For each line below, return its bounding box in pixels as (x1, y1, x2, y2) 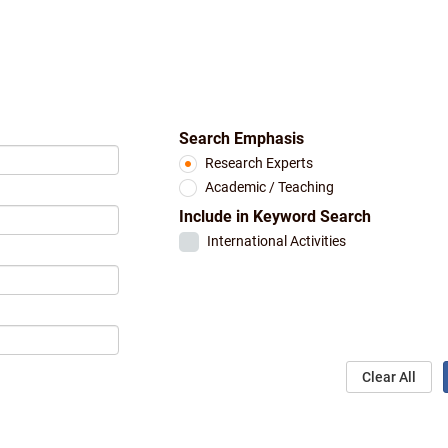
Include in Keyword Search (179, 207, 372, 227)
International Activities (207, 233, 347, 251)
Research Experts (205, 155, 314, 173)
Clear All (362, 369, 417, 386)
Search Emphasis (179, 129, 305, 149)
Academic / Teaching (205, 179, 335, 197)
